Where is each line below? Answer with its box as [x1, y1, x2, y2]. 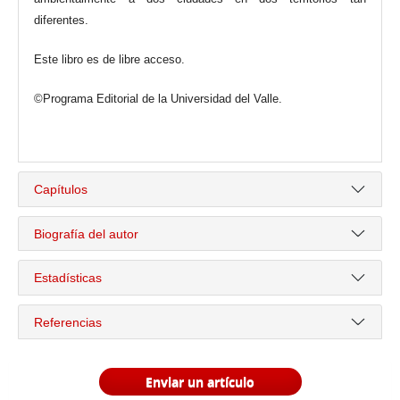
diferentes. [34, 14, 89, 28]
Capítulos [34, 182, 88, 197]
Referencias [34, 314, 103, 329]
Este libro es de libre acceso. [34, 54, 189, 67]
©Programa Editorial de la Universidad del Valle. [34, 93, 283, 106]
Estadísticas [34, 271, 103, 286]
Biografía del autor [34, 226, 139, 241]
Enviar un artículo [146, 372, 254, 390]
